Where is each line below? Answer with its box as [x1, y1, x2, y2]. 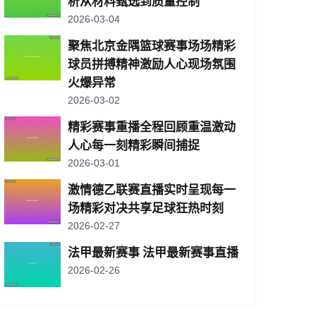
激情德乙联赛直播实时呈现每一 [68, 183, 236, 197]
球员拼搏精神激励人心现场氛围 [68, 57, 236, 71]
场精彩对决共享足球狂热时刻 [68, 201, 224, 215]
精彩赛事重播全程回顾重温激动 [68, 120, 236, 134]
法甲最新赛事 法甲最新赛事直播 [68, 245, 238, 260]
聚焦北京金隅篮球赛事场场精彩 [68, 39, 236, 53]
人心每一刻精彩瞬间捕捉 [68, 138, 200, 152]
